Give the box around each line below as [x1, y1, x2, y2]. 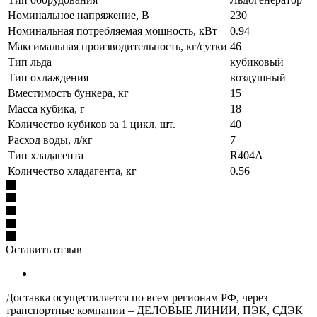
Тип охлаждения [8, 71, 88, 83]
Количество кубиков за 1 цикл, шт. [8, 117, 175, 130]
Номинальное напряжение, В [8, 8, 149, 21]
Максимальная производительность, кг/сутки [8, 40, 227, 52]
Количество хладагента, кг [8, 164, 137, 177]
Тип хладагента [8, 149, 83, 161]
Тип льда [8, 55, 52, 68]
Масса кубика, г [8, 102, 85, 115]
